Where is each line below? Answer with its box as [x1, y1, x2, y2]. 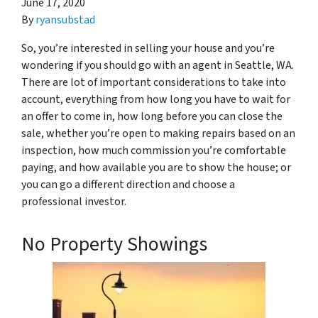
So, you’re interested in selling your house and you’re [21, 40, 275, 56]
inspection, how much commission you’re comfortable [21, 143, 286, 158]
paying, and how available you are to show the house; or [21, 160, 291, 175]
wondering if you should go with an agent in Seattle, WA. [21, 57, 296, 73]
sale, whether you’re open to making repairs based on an [21, 126, 295, 141]
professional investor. [21, 194, 131, 209]
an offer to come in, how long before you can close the [21, 109, 283, 124]
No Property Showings [21, 230, 207, 258]
